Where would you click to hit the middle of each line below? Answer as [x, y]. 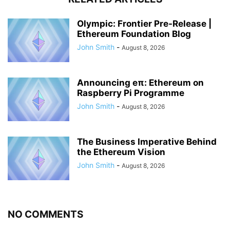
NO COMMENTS [45, 214]
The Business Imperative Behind [147, 141]
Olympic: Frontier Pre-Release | [144, 23]
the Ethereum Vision [121, 152]
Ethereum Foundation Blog [134, 34]
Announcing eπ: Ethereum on [140, 82]
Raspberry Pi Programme [131, 93]
